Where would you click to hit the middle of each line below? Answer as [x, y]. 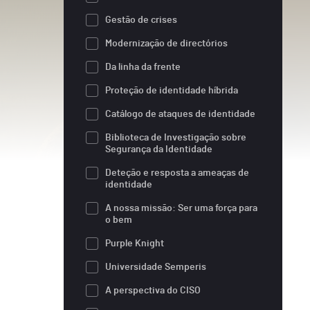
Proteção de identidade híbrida [172, 90]
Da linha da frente [143, 67]
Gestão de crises [141, 20]
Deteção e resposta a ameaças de [177, 173]
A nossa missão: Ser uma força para [181, 208]
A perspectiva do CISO [153, 290]
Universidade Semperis [156, 267]
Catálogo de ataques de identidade [180, 114]
